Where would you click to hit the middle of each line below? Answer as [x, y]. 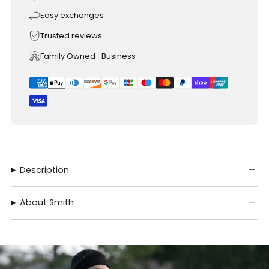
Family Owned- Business [88, 56]
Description [45, 170]
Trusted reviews [71, 35]
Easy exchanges [72, 15]
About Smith [47, 203]
